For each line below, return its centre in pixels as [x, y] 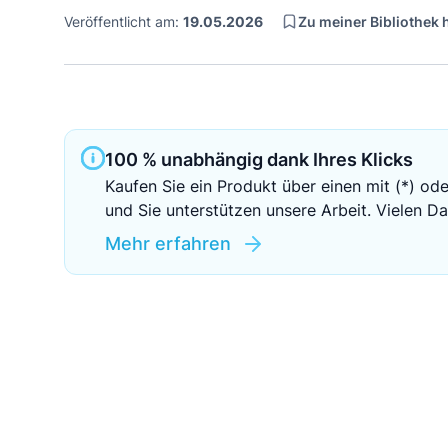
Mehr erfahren [167, 243]
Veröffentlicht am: [123, 21]
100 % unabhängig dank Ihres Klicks [258, 159]
